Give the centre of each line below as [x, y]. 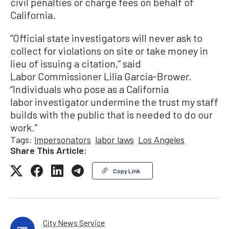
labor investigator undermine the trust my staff [114, 102]
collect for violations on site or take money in [109, 51]
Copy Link [127, 171]
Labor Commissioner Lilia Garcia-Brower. [101, 76]
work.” [24, 128]
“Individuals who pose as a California [89, 89]
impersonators [63, 140]
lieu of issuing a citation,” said [76, 64]
